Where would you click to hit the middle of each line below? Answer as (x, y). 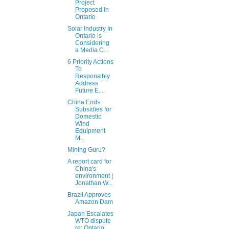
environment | (94, 176)
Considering (92, 43)
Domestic (88, 117)
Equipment (90, 131)
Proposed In (92, 10)
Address (86, 84)
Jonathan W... (94, 183)
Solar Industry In (90, 29)
